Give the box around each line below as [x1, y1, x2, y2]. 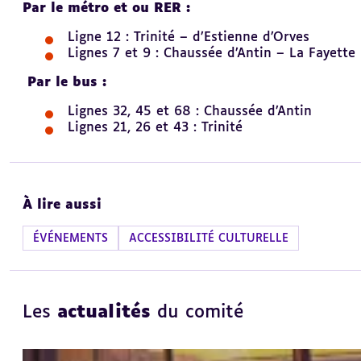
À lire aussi [23, 198, 102, 213]
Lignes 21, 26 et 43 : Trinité [68, 121, 243, 135]
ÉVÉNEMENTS [33, 233, 108, 245]
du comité [151, 304, 243, 322]
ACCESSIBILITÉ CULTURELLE [129, 233, 288, 245]
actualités [57, 304, 151, 322]
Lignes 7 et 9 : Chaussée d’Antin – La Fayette [68, 47, 355, 61]
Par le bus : [23, 76, 106, 90]
